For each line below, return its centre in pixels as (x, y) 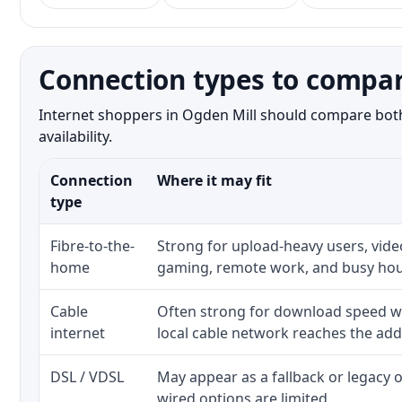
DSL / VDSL (87, 377)
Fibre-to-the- (92, 246)
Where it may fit (214, 180)
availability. (75, 136)
